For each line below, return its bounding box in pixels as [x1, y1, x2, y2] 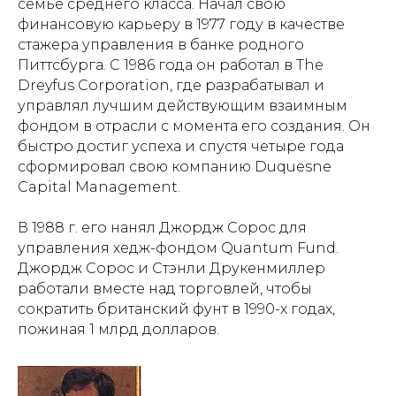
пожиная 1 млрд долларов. [18, 320, 219, 338]
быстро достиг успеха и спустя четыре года [18, 137, 344, 155]
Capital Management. [18, 178, 180, 195]
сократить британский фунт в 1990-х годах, [18, 300, 335, 317]
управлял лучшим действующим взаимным [18, 96, 347, 114]
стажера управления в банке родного [18, 35, 304, 53]
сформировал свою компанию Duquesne [18, 157, 331, 175]
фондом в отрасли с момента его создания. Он [18, 117, 370, 134]
